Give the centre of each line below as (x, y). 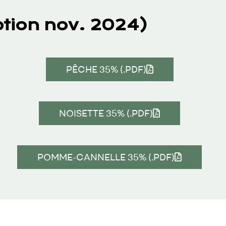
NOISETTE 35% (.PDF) (106, 113)
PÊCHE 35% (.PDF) (106, 69)
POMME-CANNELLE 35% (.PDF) (106, 157)
